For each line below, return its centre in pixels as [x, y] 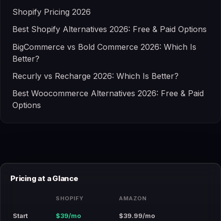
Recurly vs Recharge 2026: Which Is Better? [95, 76]
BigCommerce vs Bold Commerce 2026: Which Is [104, 47]
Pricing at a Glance [44, 178]
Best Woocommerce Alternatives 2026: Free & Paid [108, 93]
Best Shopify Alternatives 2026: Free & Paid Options [110, 29]
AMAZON [133, 198]
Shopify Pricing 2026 [52, 12]
